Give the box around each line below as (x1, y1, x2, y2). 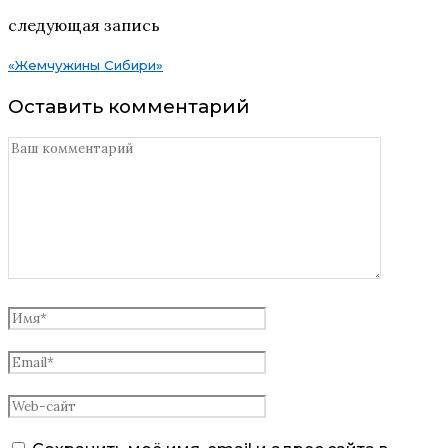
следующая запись (8, 14, 160, 35)
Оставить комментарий (8, 95, 250, 119)
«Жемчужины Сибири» (8, 57, 163, 74)
